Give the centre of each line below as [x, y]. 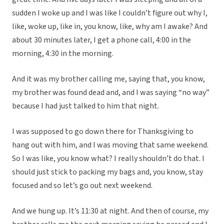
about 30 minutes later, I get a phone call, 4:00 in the [101, 40]
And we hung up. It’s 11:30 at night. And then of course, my [110, 211]
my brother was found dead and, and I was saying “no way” [111, 93]
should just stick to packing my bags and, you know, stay [107, 172]
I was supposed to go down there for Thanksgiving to [103, 132]
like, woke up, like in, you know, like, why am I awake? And [110, 27]
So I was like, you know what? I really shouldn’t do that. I [108, 159]
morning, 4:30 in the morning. [63, 54]
